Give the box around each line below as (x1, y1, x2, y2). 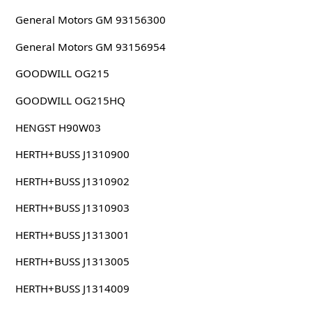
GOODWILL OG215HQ (15, 93, 125, 107)
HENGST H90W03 (15, 120, 101, 134)
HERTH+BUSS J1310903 (15, 201, 130, 215)
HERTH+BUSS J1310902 (15, 173, 130, 188)
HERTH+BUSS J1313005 (15, 254, 130, 269)
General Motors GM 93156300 (15, 13, 166, 27)
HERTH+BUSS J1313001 (15, 227, 130, 242)
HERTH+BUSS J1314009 (15, 281, 130, 296)
